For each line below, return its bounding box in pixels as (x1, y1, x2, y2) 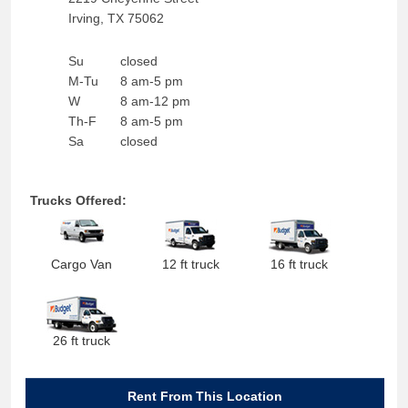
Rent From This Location (127, 389, 282, 403)
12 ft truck (161, 257, 219, 271)
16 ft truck (270, 257, 329, 271)
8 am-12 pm (119, 94, 190, 108)
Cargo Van (51, 257, 113, 271)
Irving (67, 11, 100, 25)
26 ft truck (53, 333, 111, 348)
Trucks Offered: (29, 193, 127, 208)
